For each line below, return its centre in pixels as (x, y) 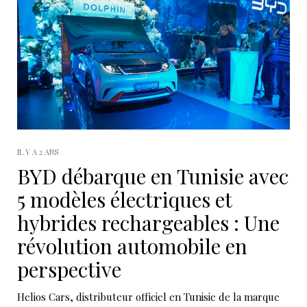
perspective (69, 269)
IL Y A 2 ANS (38, 151)
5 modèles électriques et (124, 199)
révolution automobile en (132, 246)
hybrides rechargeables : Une (148, 222)
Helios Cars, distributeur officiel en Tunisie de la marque (148, 296)
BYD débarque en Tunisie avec (153, 176)
